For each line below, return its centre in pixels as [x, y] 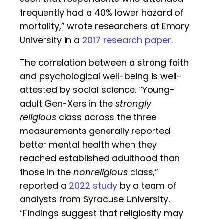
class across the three [106, 117]
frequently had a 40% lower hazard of [102, 13]
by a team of [147, 186]
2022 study [93, 186]
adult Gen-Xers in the [67, 104]
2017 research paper [127, 40]
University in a [51, 40]
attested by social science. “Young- [97, 90]
